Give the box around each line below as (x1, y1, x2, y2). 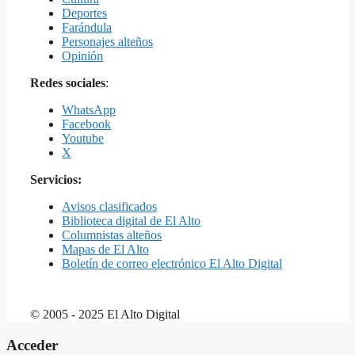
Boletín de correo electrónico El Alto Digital (62, 257, 282, 271)
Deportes (62, 6, 107, 21)
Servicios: (30, 173, 82, 187)
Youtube (62, 132, 104, 146)
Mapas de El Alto (62, 242, 149, 257)
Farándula (62, 21, 112, 35)
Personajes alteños (62, 35, 153, 49)
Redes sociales (30, 76, 105, 90)
